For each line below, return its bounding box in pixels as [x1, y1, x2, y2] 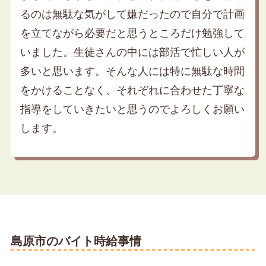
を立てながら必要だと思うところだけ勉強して [20, 27, 245, 40]
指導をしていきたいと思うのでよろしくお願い [20, 103, 245, 116]
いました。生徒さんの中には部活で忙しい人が [20, 46, 245, 59]
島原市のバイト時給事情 [10, 235, 141, 248]
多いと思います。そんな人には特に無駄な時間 [20, 65, 245, 78]
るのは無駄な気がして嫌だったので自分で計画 [20, 8, 245, 21]
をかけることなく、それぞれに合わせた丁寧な [20, 84, 245, 97]
